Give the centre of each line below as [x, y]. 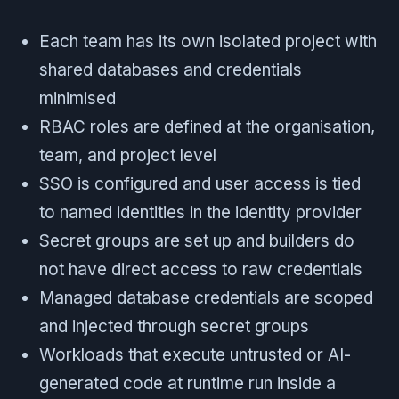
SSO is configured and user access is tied [200, 183]
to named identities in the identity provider [200, 212]
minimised [77, 98]
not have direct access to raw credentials [201, 269]
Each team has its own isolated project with [208, 41]
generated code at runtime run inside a [187, 383]
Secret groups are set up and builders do [197, 240]
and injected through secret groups [174, 326]
